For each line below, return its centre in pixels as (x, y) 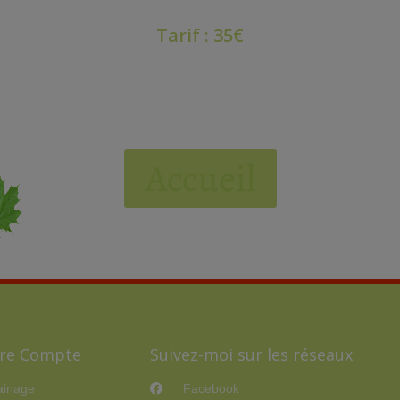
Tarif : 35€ (200, 36)
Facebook (212, 389)
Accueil (200, 179)
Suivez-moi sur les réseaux (251, 355)
